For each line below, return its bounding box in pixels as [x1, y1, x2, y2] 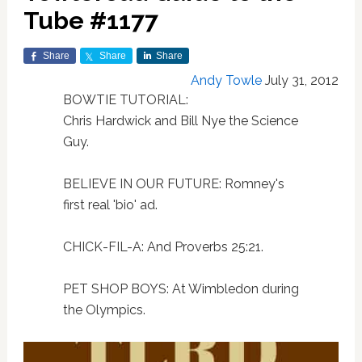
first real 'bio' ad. [62, 197, 158, 213]
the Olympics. [62, 302, 145, 318]
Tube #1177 [23, 6, 158, 35]
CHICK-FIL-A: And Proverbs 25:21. [62, 239, 263, 255]
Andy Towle [191, 73, 263, 88]
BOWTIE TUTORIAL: [62, 92, 188, 107]
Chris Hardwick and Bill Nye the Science [62, 113, 298, 128]
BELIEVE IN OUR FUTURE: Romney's [62, 176, 284, 192]
